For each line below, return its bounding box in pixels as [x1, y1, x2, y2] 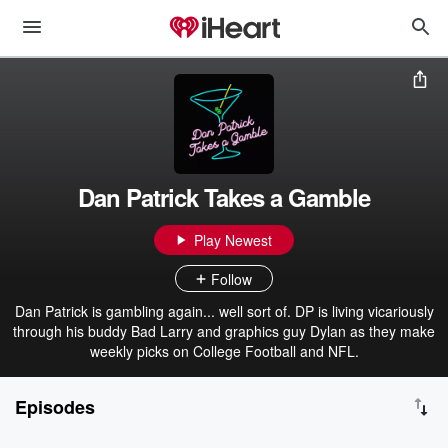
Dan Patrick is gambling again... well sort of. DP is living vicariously [14, 301, 434, 321]
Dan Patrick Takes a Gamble [78, 180, 370, 214]
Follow [211, 268, 252, 289]
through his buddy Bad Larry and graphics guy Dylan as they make [13, 321, 435, 341]
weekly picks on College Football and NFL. [89, 341, 359, 361]
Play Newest [194, 230, 272, 250]
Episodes [15, 394, 95, 420]
